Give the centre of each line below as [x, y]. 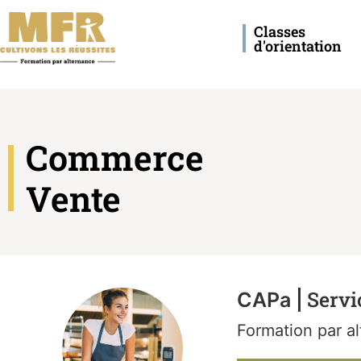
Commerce [115, 158]
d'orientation [297, 46]
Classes [279, 31]
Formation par [291, 331]
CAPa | [270, 300]
